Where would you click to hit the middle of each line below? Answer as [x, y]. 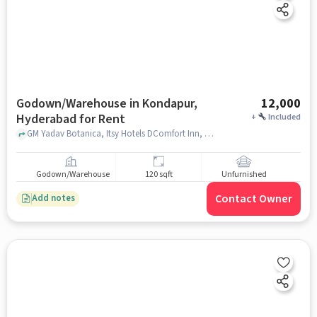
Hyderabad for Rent [70, 119]
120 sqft [158, 175]
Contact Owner [254, 198]
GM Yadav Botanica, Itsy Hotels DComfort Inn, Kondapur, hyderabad [209, 134]
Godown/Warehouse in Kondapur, [106, 103]
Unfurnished [244, 175]
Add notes [53, 198]
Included [285, 117]
